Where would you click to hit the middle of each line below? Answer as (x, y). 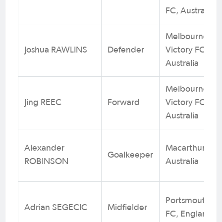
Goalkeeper (130, 155)
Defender (126, 50)
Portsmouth (188, 200)
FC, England (189, 214)
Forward (124, 102)
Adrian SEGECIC (56, 207)
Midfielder (127, 207)
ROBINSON (46, 161)
